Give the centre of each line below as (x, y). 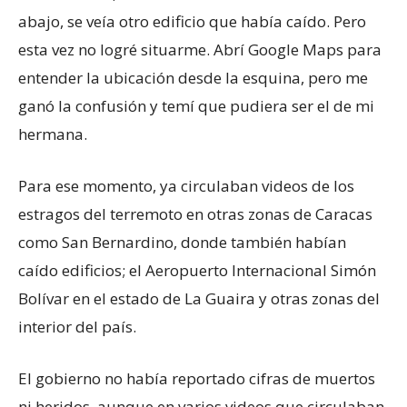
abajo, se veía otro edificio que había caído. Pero (192, 21)
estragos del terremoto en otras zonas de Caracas (195, 213)
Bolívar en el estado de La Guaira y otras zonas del (199, 298)
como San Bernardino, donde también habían (182, 242)
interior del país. (77, 326)
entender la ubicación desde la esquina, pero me (193, 77)
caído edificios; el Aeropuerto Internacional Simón (197, 270)
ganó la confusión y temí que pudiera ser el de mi (196, 105)
